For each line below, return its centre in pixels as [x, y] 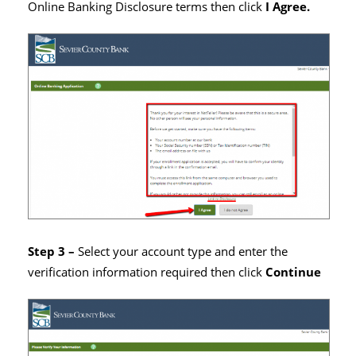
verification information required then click [147, 272]
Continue [293, 272]
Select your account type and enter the [183, 251]
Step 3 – [53, 251]
